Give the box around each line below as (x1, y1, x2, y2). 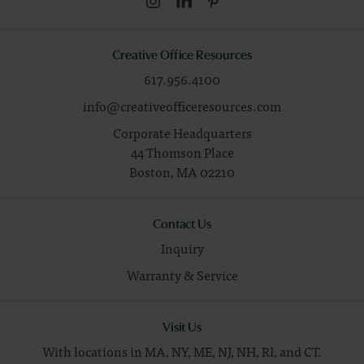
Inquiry (160, 237, 204, 259)
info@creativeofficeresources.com (83, 95, 281, 117)
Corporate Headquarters (112, 122, 252, 144)
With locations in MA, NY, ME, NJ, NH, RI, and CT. (42, 340, 322, 362)
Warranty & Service (126, 264, 238, 286)
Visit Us (162, 317, 202, 336)
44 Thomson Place (130, 141, 234, 163)
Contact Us (152, 214, 212, 232)
